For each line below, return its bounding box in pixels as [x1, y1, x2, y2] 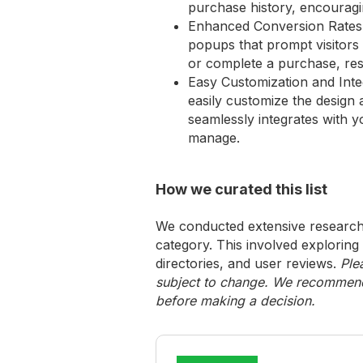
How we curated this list [156, 181, 327, 198]
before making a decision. [156, 293, 315, 309]
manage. [188, 130, 240, 146]
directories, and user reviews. [156, 255, 340, 271]
